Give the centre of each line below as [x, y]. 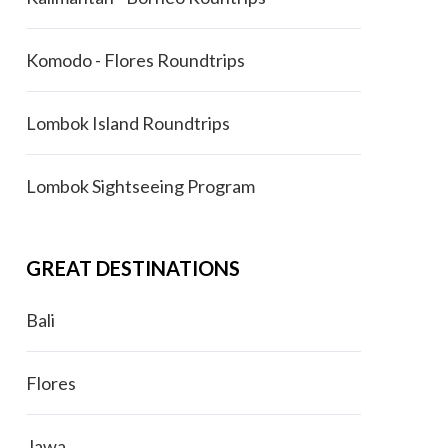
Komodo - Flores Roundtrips [135, 60]
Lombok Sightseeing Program [140, 186]
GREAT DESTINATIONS [132, 268]
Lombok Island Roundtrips [127, 123]
